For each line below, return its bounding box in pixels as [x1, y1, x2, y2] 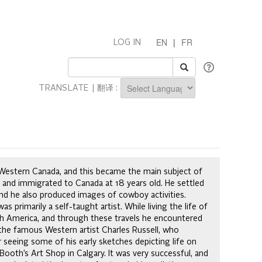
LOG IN [113, 39, 142, 47]
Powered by [120, 98, 164, 111]
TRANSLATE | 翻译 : [39, 84, 120, 93]
